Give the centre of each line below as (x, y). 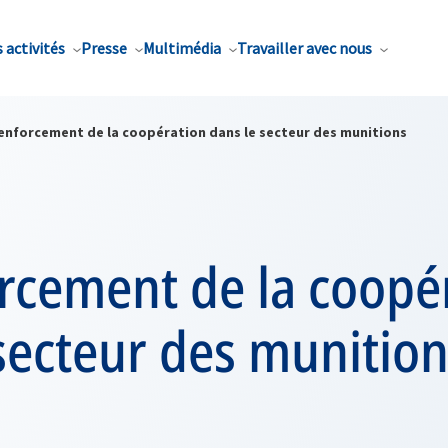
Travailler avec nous (304, 48)
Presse (104, 48)
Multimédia (182, 48)
